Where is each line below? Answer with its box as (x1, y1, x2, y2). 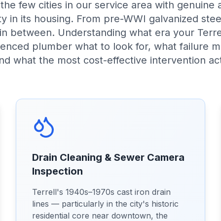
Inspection (32, 165, 83, 177)
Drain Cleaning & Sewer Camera (32, 151, 184, 163)
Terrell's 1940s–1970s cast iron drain (32, 187, 171, 197)
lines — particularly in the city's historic (32, 199, 179, 209)
